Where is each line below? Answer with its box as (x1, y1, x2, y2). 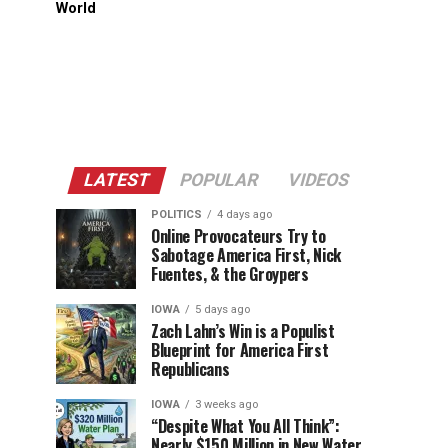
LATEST (80, 170, 153, 190)
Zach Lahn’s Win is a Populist (151, 319, 335, 343)
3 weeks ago (195, 398, 258, 411)
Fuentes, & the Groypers (151, 262, 309, 286)
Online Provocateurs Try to (151, 224, 326, 248)
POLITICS (151, 208, 202, 221)
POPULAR (176, 170, 261, 190)
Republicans (151, 357, 230, 381)
